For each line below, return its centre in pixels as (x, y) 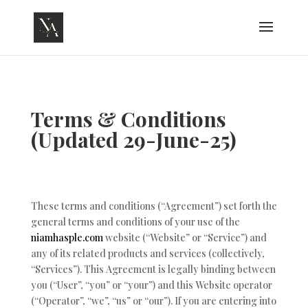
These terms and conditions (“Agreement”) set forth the (154, 206)
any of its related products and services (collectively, (147, 253)
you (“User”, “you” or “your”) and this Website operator (151, 285)
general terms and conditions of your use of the (135, 222)
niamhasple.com (67, 238)
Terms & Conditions (128, 119)
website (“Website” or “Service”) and (185, 238)
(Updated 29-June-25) (133, 140)
